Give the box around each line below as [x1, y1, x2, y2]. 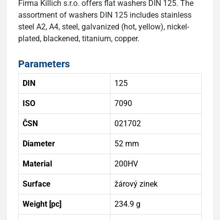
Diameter [23, 138, 55, 148]
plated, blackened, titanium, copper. [18, 33, 139, 43]
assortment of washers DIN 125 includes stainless [18, 10, 192, 20]
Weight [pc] [23, 199, 61, 209]
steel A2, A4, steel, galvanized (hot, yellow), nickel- [18, 22, 189, 31]
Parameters [18, 57, 70, 70]
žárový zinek [114, 179, 158, 189]
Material [23, 159, 52, 168]
